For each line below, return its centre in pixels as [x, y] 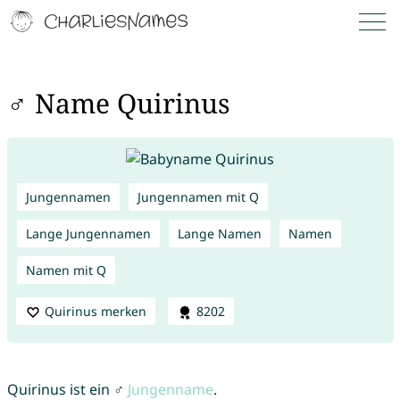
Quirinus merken [95, 311]
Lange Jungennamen [88, 233]
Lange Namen [219, 233]
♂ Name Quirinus [118, 104]
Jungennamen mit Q [198, 196]
